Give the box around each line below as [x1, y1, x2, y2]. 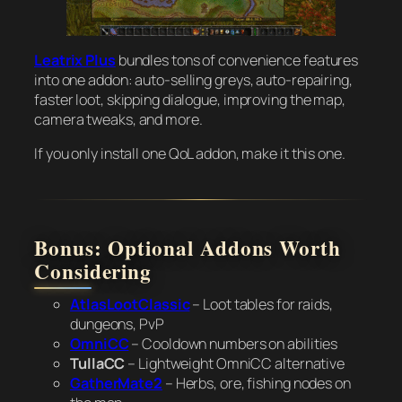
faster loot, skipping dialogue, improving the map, [34, 89, 345, 109]
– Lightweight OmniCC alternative [125, 354, 345, 374]
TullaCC [70, 354, 126, 374]
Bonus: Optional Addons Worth [34, 232, 341, 264]
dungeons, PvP [70, 314, 164, 335]
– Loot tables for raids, [189, 294, 333, 315]
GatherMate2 [70, 373, 162, 394]
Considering [34, 256, 153, 287]
